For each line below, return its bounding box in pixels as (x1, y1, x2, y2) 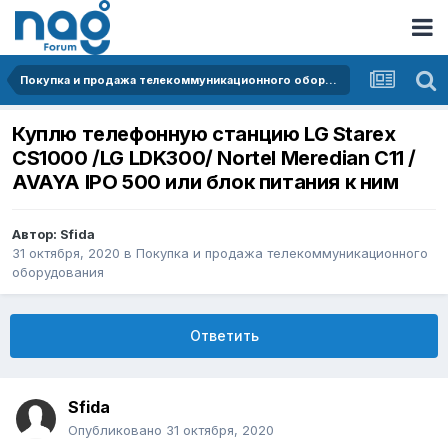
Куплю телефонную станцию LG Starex (12, 122, 396, 147)
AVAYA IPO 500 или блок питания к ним (12, 170, 399, 195)
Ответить (189, 327, 259, 345)
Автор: (12, 226, 60, 243)
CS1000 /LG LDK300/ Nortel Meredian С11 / (12, 146, 417, 171)
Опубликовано (68, 422, 166, 439)
